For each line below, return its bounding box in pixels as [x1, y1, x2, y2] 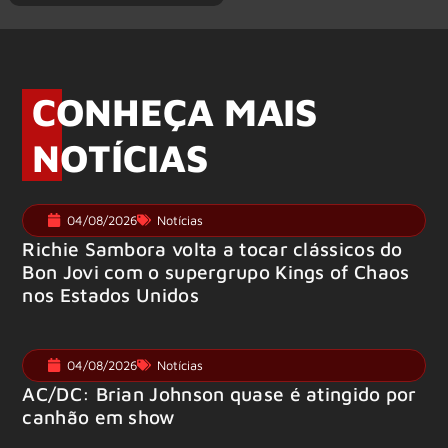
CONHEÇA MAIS [32, 88, 318, 134]
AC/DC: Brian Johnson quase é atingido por [22, 381, 417, 405]
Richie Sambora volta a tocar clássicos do [22, 236, 403, 260]
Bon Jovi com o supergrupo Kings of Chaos [22, 259, 410, 283]
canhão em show [22, 404, 176, 428]
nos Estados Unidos [22, 282, 199, 306]
